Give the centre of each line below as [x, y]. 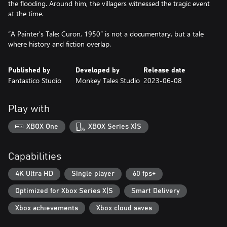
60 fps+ [144, 174]
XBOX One [43, 126]
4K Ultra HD [34, 174]
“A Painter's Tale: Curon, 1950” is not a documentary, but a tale [106, 34]
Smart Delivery [156, 191]
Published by [29, 70]
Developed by [98, 70]
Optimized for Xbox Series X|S [64, 191]
